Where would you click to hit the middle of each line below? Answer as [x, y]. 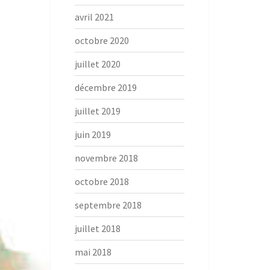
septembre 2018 [108, 205]
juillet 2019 [97, 111]
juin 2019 [93, 134]
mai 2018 [93, 252]
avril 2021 [94, 17]
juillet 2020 [97, 64]
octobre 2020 [102, 40]
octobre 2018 [102, 181]
